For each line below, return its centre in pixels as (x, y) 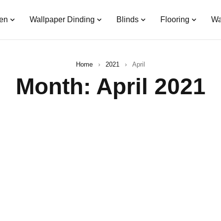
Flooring (175, 19)
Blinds (127, 19)
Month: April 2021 (110, 86)
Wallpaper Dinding (62, 19)
